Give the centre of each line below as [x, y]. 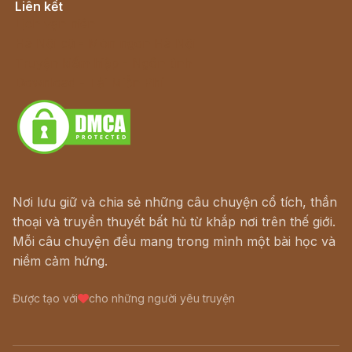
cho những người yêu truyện [162, 298]
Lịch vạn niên [55, 24]
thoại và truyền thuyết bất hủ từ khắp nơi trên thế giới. [174, 222]
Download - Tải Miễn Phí [89, 82]
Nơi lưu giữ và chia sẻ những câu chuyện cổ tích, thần [175, 202]
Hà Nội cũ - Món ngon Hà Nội [105, 43]
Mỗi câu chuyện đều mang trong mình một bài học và [174, 241]
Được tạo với [45, 298]
